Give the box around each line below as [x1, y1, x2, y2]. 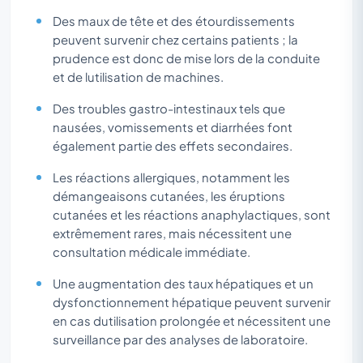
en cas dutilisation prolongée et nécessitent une [53, 313, 331, 328]
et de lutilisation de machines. [53, 69, 224, 84]
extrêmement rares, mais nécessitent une [53, 225, 292, 241]
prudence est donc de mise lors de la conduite [53, 50, 320, 66]
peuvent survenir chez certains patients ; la [53, 32, 298, 47]
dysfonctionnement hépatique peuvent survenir [53, 294, 331, 310]
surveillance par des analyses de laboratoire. [53, 331, 308, 347]
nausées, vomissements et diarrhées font [53, 119, 293, 135]
